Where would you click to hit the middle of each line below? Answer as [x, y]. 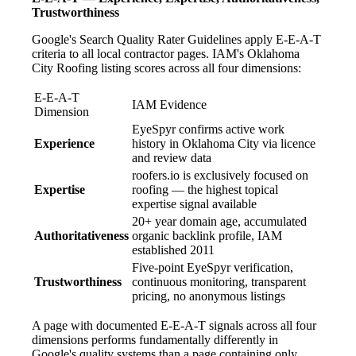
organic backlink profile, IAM [207, 235]
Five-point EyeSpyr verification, [213, 267]
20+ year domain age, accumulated [219, 221]
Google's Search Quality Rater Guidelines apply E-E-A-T [176, 39]
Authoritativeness [81, 235]
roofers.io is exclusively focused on [220, 175]
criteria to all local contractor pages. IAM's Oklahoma [166, 53]
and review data [172, 157]
